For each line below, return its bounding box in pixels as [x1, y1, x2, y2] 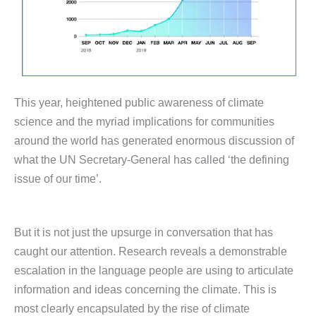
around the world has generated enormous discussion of [14, 134, 294, 147]
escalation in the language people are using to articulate [14, 263, 293, 276]
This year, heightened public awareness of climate [14, 96, 264, 109]
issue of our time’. [14, 172, 102, 186]
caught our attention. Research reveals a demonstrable [14, 244, 287, 257]
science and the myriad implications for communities [14, 115, 274, 128]
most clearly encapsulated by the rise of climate [14, 301, 250, 315]
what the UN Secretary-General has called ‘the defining [14, 153, 289, 166]
